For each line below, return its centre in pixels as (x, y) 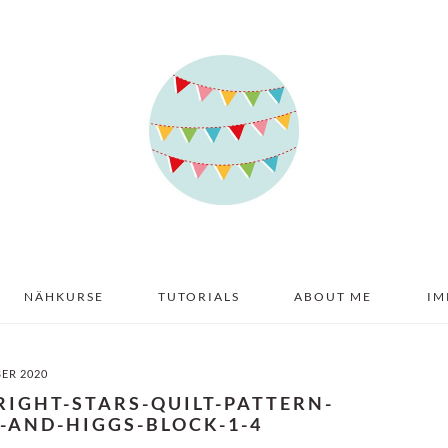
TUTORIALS (199, 296)
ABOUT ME (333, 296)
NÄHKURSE (63, 296)
